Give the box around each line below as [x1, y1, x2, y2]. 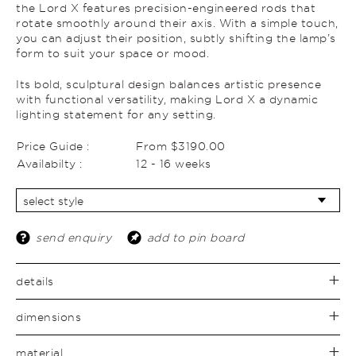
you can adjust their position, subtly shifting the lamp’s [16, 31, 336, 45]
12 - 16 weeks [136, 157, 211, 171]
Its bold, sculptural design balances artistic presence [16, 77, 321, 91]
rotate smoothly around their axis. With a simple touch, [16, 16, 339, 30]
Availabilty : [17, 157, 83, 171]
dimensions [16, 310, 81, 324]
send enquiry [36, 230, 111, 245]
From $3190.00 [136, 139, 226, 153]
